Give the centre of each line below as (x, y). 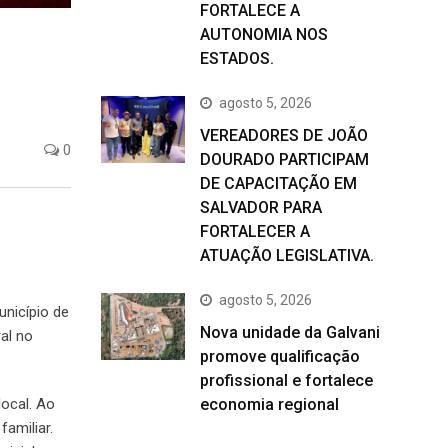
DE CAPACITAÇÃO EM (278, 183)
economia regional (269, 404)
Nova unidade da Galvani (290, 332)
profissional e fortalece (286, 380)
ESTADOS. (237, 58)
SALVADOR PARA (261, 207)
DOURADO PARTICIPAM (284, 159)
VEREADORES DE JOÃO (284, 135)
